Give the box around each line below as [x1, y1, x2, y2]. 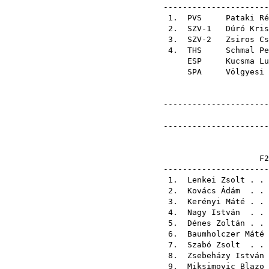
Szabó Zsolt [187, 240, 240, 249]
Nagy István [187, 208, 240, 217]
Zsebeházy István [187, 251, 264, 260]
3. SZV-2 [159, 35, 226, 44]
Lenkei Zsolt [187, 175, 245, 184]
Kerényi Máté [187, 197, 245, 206]
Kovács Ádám [187, 186, 240, 195]
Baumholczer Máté [187, 229, 264, 238]
